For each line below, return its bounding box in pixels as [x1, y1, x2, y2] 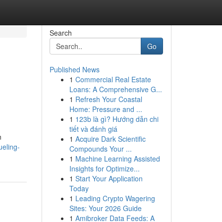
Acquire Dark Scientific [75, 134, 146, 144]
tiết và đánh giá [69, 124, 117, 134]
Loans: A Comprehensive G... [69, 84, 162, 94]
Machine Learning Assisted [75, 154, 160, 164]
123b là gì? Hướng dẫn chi [75, 114, 159, 124]
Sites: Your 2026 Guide [69, 203, 142, 213]
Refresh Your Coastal [75, 94, 142, 104]
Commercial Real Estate [75, 74, 151, 84]
